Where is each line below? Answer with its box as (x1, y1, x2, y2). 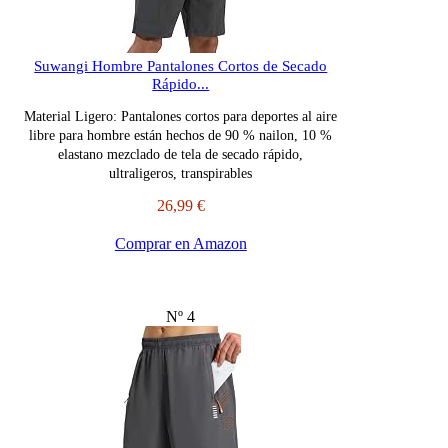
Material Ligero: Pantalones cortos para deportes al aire (24, 109, 338, 125)
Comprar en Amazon (114, 235, 247, 253)
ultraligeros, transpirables (109, 166, 253, 182)
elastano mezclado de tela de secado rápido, (58, 147, 304, 163)
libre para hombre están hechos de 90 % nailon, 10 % (29, 128, 333, 144)
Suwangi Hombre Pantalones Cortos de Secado (34, 58, 328, 75)
